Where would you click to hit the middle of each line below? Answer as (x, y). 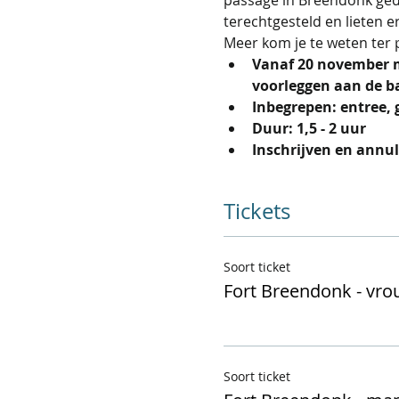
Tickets (256, 211)
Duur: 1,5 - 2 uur (309, 128)
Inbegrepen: (294, 106)
